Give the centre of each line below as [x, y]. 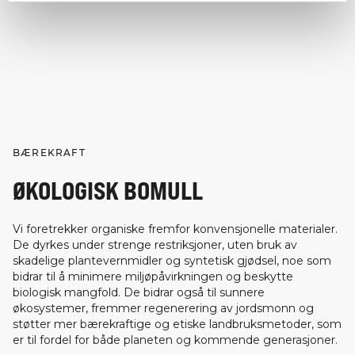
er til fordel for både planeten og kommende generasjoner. [175, 340]
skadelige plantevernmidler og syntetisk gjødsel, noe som [172, 261]
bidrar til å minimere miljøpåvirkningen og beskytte [153, 277]
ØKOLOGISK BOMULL [108, 190]
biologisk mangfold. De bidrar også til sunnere [139, 293]
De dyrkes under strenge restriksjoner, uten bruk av [155, 245]
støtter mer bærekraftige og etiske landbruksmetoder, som [177, 324]
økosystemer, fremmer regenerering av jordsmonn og [163, 309]
